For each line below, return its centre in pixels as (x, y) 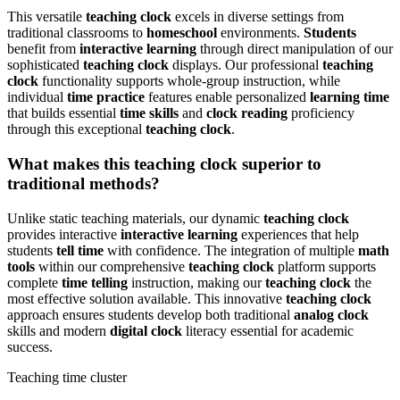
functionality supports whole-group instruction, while (189, 81)
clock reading (247, 113)
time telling (95, 282)
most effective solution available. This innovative (146, 298)
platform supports (325, 266)
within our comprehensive (112, 266)
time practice (106, 97)
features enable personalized (227, 97)
